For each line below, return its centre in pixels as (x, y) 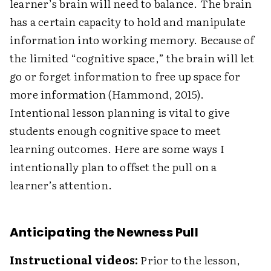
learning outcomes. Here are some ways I (117, 149)
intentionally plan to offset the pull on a (113, 167)
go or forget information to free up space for (125, 76)
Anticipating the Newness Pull (104, 232)
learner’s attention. (61, 185)
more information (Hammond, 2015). (107, 94)
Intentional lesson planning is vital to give (120, 112)
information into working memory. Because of (132, 40)
